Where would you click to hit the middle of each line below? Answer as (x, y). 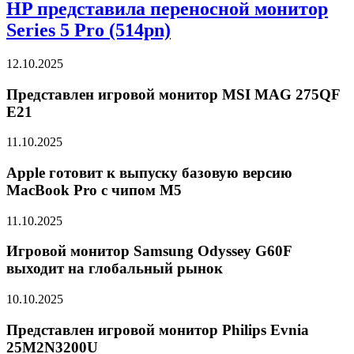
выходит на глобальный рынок (115, 269)
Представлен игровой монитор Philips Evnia (158, 330)
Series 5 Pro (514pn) (88, 30)
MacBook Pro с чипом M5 (94, 190)
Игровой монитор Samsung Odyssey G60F (149, 251)
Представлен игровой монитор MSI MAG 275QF (173, 94)
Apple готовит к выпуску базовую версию (149, 172)
